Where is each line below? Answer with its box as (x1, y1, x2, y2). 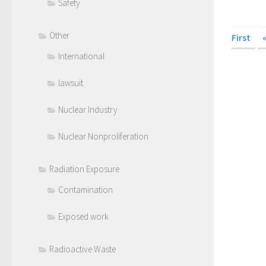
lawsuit (58, 77, 83, 88)
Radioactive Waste (49, 243, 116, 255)
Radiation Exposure (49, 163, 119, 175)
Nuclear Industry (58, 104, 118, 115)
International (58, 50, 104, 62)
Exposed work (58, 211, 109, 222)
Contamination (58, 184, 113, 195)
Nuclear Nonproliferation (58, 131, 148, 142)
